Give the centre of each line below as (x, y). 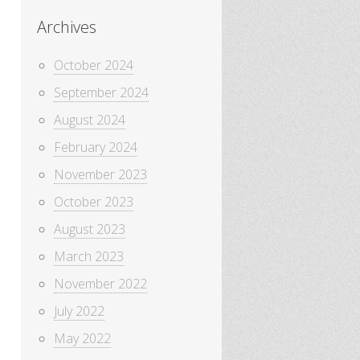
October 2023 (94, 202)
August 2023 (90, 229)
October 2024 (94, 65)
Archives (67, 27)
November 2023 (100, 175)
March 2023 (89, 257)
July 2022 (79, 311)
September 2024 (101, 93)
